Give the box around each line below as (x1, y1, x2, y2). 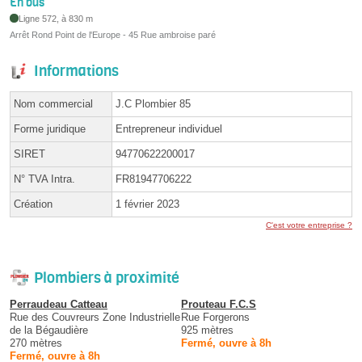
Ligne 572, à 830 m (19, 13, 94, 23)
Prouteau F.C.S (181, 297, 256, 310)
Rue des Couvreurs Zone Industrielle (10, 310, 180, 323)
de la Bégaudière (10, 323, 88, 336)
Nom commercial (14, 97, 93, 110)
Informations (34, 61, 119, 81)
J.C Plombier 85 (116, 97, 191, 110)
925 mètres (181, 323, 234, 336)
